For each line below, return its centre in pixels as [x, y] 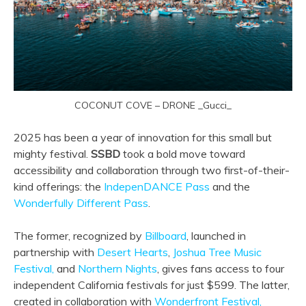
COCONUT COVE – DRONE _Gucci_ [153, 105]
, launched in [216, 236]
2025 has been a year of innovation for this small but [143, 137]
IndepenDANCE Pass [157, 186]
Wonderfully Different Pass [81, 203]
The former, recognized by [79, 236]
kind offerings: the [59, 186]
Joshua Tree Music [217, 252]
